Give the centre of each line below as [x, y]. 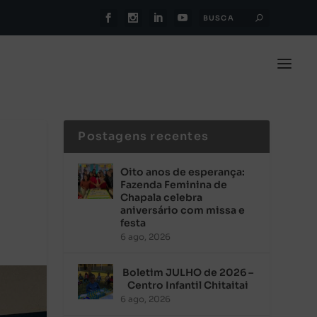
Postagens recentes [143, 136]
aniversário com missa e [183, 210]
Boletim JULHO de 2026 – [188, 272]
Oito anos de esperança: [183, 172]
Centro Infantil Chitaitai [188, 285]
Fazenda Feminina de [174, 184]
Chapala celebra [162, 197]
